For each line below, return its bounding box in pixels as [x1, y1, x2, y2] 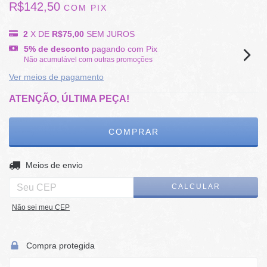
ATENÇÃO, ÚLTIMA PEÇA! [9, 94, 129, 104]
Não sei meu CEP [12, 203, 70, 212]
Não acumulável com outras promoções [24, 55, 153, 64]
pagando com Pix [89, 44, 157, 54]
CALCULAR [171, 182, 221, 191]
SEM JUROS [86, 29, 135, 39]
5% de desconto [24, 44, 89, 54]
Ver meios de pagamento [9, 72, 104, 82]
